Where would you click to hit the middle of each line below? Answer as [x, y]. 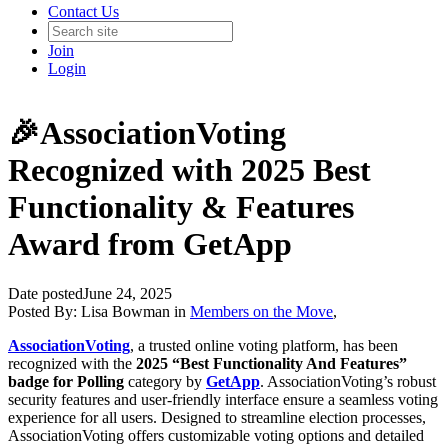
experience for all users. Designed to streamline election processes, [217, 417]
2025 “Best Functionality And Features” [271, 363]
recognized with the [72, 363]
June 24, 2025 [127, 293]
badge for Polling [66, 381]
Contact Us [83, 11]
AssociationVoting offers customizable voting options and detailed [216, 435]
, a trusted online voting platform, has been [264, 345]
